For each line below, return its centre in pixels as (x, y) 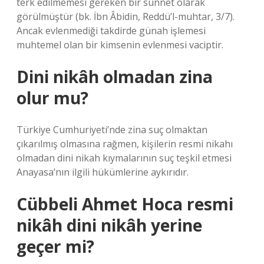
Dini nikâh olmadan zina (115, 77)
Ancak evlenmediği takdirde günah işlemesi (111, 31)
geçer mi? (55, 246)
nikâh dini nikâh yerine (109, 225)
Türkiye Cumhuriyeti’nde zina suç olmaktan (112, 130)
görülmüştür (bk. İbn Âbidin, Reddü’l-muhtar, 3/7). (126, 16)
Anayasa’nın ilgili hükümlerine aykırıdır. (103, 172)
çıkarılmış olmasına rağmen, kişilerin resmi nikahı (125, 144)
